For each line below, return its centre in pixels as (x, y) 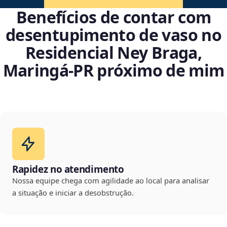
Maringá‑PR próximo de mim (113, 70)
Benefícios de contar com (113, 17)
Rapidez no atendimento (68, 169)
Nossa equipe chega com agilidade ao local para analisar (111, 181)
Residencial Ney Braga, (113, 53)
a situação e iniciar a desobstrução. (73, 193)
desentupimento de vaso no (113, 35)
